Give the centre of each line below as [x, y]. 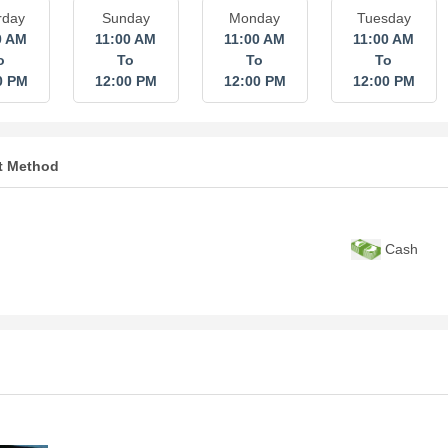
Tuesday [383, 18]
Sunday [125, 18]
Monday [255, 18]
